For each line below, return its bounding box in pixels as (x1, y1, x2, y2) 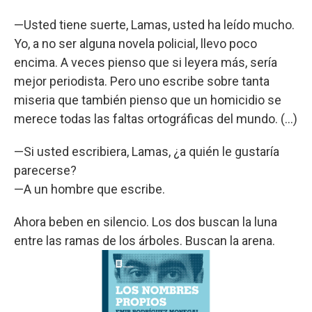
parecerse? (14, 162, 77, 178)
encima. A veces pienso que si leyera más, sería (14, 54, 277, 70)
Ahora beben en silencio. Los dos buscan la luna (14, 214, 277, 229)
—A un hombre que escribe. (14, 181, 165, 196)
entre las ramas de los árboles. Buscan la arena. (14, 233, 275, 248)
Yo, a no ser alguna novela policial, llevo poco (14, 36, 257, 51)
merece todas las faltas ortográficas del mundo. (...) (14, 111, 297, 126)
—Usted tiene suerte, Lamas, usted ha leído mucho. (14, 17, 295, 32)
